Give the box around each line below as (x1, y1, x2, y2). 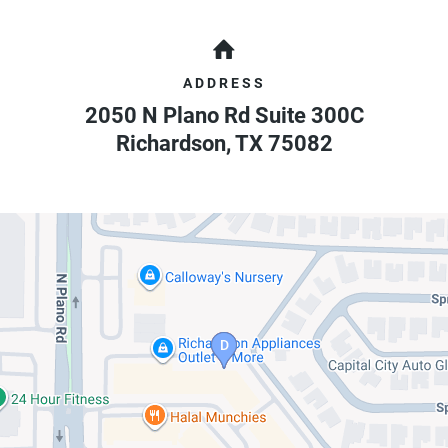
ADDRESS (182, 74, 266, 91)
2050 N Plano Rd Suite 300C (84, 102, 364, 128)
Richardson (115, 130, 226, 156)
